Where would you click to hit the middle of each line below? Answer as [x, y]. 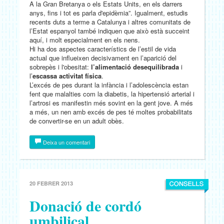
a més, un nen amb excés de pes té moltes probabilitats [111, 112]
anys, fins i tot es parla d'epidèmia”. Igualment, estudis [109, 13]
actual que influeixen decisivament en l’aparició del [103, 58]
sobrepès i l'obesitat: [60, 67]
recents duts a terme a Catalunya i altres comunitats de [110, 22]
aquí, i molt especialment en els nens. [85, 40]
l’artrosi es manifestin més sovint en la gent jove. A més [111, 103]
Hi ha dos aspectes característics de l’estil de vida [103, 49]
